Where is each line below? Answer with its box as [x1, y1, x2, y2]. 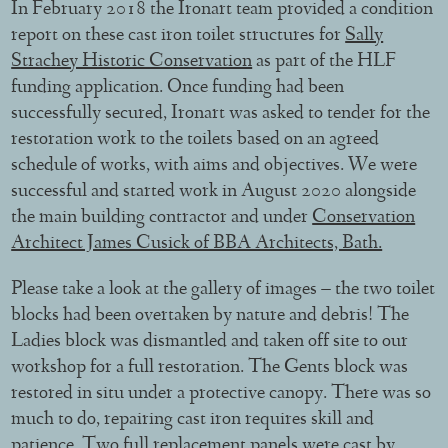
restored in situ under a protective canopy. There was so [11, 383, 432, 404]
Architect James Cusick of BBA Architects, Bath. [11, 233, 383, 254]
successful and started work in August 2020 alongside [11, 181, 417, 202]
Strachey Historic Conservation [11, 51, 253, 72]
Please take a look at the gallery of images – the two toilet [11, 279, 436, 300]
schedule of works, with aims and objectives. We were [11, 155, 418, 176]
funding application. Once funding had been [11, 77, 345, 98]
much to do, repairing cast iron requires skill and [11, 409, 375, 430]
